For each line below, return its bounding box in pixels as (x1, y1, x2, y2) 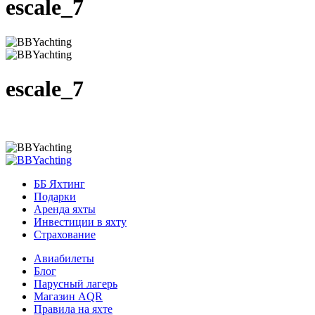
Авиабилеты (34, 252, 94, 264)
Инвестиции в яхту (34, 215, 127, 228)
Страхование (34, 228, 96, 240)
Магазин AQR (34, 290, 103, 302)
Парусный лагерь (34, 277, 117, 290)
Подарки (34, 190, 76, 202)
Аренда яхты (34, 202, 96, 215)
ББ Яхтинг (34, 177, 85, 190)
